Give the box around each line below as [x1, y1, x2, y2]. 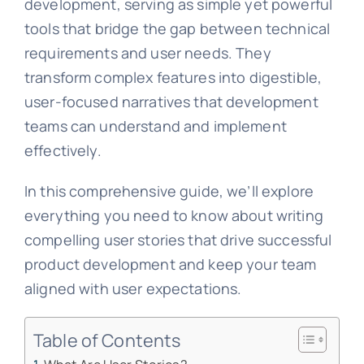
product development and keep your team [24, 254, 317, 275]
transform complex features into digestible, [24, 67, 323, 88]
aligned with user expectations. [24, 279, 242, 299]
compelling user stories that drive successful [24, 230, 332, 250]
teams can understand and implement [24, 116, 287, 136]
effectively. [24, 141, 102, 161]
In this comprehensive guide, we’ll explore [24, 181, 314, 201]
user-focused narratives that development [24, 92, 318, 112]
